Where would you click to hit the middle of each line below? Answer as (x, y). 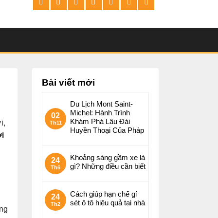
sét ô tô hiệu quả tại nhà (108, 203)
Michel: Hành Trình (100, 113)
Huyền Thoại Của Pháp (107, 130)
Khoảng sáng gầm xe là (108, 157)
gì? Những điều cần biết (108, 166)
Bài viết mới (68, 82)
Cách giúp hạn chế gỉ (103, 194)
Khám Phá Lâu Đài (100, 121)
